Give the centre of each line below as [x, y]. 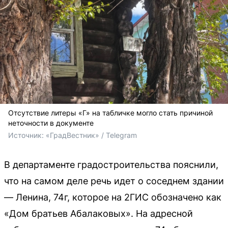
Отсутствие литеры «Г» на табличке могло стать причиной [110, 113]
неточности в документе [51, 123]
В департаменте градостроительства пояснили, [111, 165]
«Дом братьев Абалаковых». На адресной [98, 213]
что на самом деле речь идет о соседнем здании [114, 181]
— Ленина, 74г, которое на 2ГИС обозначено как [113, 197]
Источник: [27, 135]
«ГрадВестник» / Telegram [91, 135]
